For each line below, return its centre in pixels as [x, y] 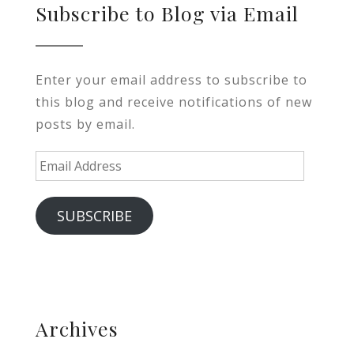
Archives [77, 328]
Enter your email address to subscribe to [171, 79]
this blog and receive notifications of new [174, 102]
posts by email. [85, 124]
